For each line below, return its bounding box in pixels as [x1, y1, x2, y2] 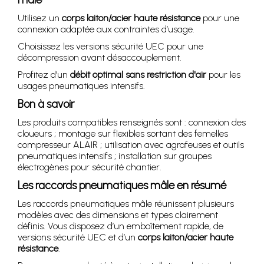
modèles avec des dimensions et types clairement [18, 209, 218, 220]
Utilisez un [18, 12, 62, 24]
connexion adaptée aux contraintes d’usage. [18, 23, 194, 35]
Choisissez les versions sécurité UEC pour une [18, 40, 203, 52]
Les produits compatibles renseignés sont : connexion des [18, 116, 246, 128]
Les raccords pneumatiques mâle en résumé [18, 178, 226, 192]
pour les [206, 68, 240, 80]
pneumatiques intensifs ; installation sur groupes [18, 150, 212, 161]
